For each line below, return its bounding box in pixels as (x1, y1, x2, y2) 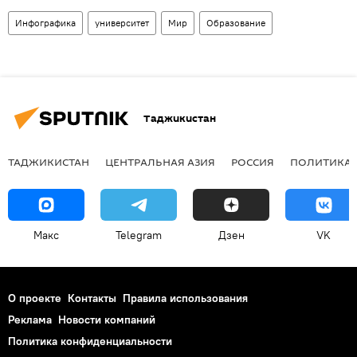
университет (95, 17, 149, 29)
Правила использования (123, 291, 248, 305)
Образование (206, 17, 265, 29)
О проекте (8, 291, 61, 305)
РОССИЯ (231, 155, 274, 169)
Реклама (8, 312, 52, 327)
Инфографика (15, 17, 76, 29)
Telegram (116, 228, 162, 242)
